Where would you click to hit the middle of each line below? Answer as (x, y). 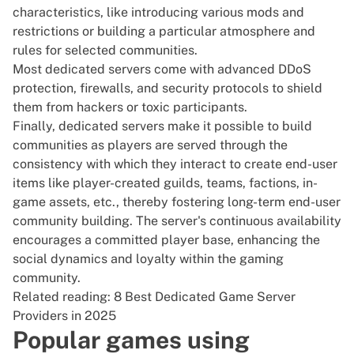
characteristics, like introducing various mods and (158, 13)
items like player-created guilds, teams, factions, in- (165, 183)
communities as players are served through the (150, 145)
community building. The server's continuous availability (177, 221)
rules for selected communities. (105, 51)
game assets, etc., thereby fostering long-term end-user (177, 202)
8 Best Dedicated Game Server (205, 297)
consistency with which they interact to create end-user (175, 164)
